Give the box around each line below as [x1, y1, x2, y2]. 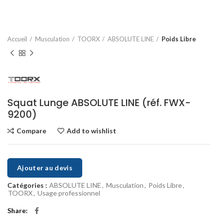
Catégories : [7, 181, 49, 190]
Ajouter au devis [17, 163, 73, 172]
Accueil [7, 35, 27, 43]
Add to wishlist [67, 127, 116, 135]
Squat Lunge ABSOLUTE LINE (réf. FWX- [7, 96, 191, 110]
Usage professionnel [37, 189, 100, 198]
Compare [17, 127, 46, 135]
